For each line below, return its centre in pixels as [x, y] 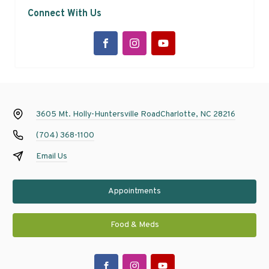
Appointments [134, 192]
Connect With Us [65, 14]
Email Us [51, 156]
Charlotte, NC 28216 [198, 114]
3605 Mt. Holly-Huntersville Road [98, 114]
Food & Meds [134, 225]
